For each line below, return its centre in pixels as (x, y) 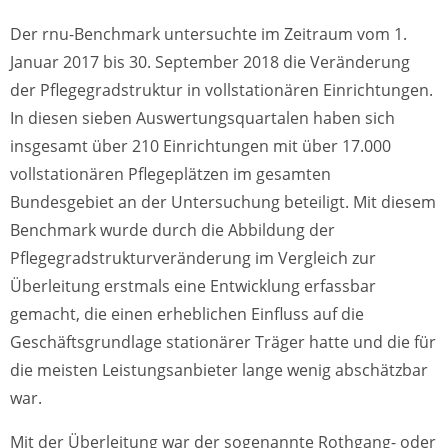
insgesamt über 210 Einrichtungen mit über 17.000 (200, 146)
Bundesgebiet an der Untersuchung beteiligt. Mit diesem (223, 202)
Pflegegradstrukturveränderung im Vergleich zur (193, 258)
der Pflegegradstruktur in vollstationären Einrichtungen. (221, 90)
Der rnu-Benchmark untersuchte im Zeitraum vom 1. (208, 34)
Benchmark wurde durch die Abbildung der (172, 230)
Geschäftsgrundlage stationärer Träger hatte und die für (223, 342)
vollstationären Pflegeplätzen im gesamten (170, 174)
